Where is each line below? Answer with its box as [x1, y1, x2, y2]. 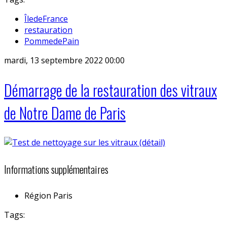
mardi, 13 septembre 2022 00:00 [4, 55, 125, 66]
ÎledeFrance [24, 13, 68, 25]
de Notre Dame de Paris [4, 101, 126, 125]
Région [24, 190, 51, 202]
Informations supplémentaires [4, 161, 108, 177]
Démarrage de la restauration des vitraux [4, 79, 217, 102]
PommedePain [24, 35, 79, 47]
